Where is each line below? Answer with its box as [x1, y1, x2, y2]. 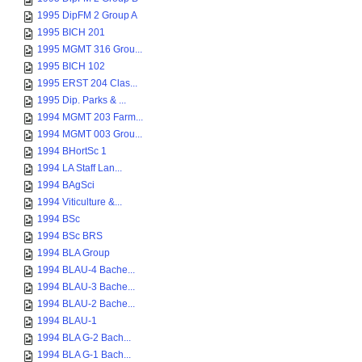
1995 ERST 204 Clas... [37, 78, 137, 89]
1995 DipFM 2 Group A [37, 10, 137, 21]
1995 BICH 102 [37, 61, 105, 72]
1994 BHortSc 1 [37, 145, 107, 157]
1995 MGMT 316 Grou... [37, 44, 142, 55]
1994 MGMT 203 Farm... [37, 112, 143, 123]
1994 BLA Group [37, 247, 110, 259]
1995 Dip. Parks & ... [37, 95, 126, 106]
